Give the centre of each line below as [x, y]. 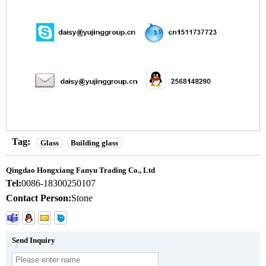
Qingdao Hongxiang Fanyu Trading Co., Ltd [80, 170]
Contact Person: [39, 198]
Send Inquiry [34, 240]
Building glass [94, 142]
